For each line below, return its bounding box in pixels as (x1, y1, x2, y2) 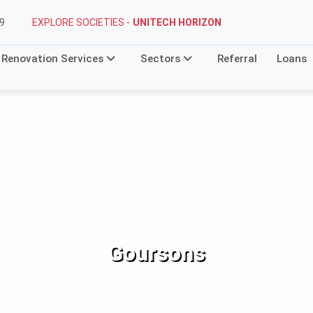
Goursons (108, 240, 205, 266)
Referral (217, 52, 257, 65)
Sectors (140, 52, 183, 65)
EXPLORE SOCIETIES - (32, 16, 130, 28)
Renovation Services (1, 52, 106, 65)
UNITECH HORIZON (133, 16, 221, 28)
